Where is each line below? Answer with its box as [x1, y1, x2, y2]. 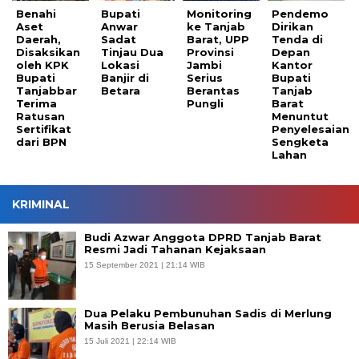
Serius [186, 71, 223, 85]
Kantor [272, 58, 313, 72]
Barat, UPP [186, 33, 249, 46]
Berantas [186, 84, 240, 98]
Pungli [186, 97, 224, 111]
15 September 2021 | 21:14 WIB [84, 260, 205, 270]
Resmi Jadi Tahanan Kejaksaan [84, 243, 266, 256]
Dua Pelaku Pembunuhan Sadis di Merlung [84, 307, 332, 321]
